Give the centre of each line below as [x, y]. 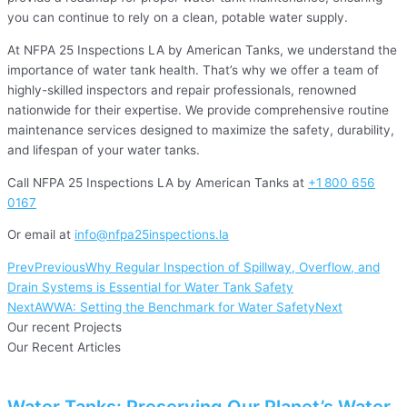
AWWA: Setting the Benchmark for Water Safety [175, 308]
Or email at [41, 235]
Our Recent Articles [64, 347]
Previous [60, 268]
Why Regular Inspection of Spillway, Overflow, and [233, 268]
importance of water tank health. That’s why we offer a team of [193, 70]
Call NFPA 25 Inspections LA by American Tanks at [158, 182]
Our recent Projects [65, 328]
